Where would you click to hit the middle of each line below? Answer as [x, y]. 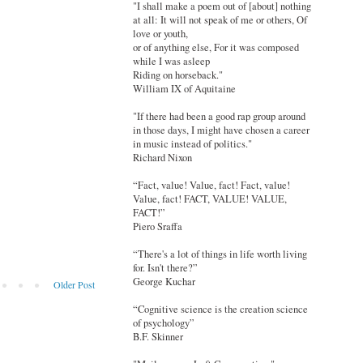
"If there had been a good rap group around [219, 117]
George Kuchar [164, 282]
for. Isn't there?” [165, 268]
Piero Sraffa [158, 227]
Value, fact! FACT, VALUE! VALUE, [210, 199]
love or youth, [160, 34]
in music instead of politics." [192, 144]
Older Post [74, 285]
